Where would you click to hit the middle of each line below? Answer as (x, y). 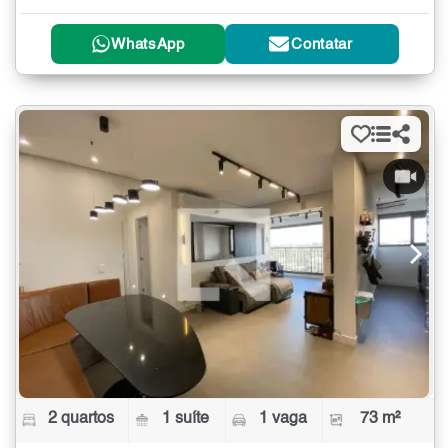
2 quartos (80, 419)
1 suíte (186, 419)
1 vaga (282, 419)
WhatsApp (148, 44)
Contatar (322, 44)
